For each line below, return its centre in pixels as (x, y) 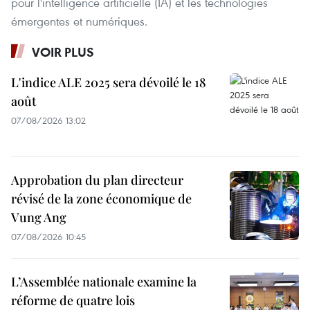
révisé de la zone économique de (101, 199)
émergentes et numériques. (79, 21)
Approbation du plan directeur (97, 180)
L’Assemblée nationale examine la (104, 282)
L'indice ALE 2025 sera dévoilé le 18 (109, 83)
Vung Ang (39, 218)
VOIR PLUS (63, 52)
